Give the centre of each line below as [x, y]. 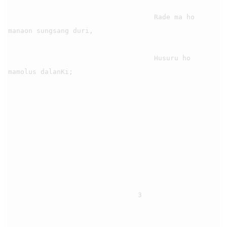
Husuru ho [81, 58]
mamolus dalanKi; [41, 71]
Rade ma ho [81, 17]
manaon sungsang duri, [51, 30]
